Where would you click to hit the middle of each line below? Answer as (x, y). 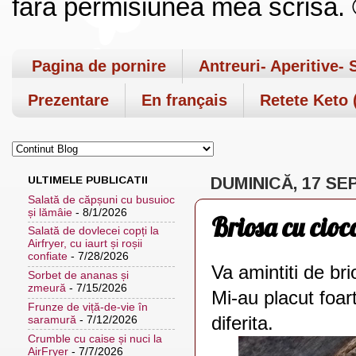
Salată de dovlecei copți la (93, 231)
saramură (52, 319)
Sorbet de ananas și (78, 276)
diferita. (242, 323)
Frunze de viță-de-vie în (88, 307)
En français (184, 100)
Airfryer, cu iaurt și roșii (85, 244)
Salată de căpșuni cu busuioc (101, 199)
